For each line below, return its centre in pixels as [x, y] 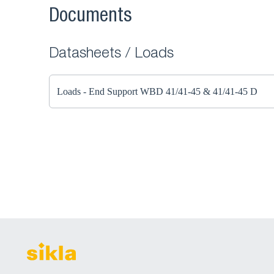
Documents [91, 17]
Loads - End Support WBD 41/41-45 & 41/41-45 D [157, 91]
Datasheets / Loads [111, 54]
